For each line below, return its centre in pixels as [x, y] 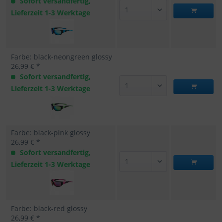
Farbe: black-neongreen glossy [61, 57]
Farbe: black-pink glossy [51, 133]
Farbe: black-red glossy [49, 208]
